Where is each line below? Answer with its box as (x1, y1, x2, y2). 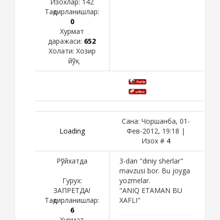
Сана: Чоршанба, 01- (122, 116, 190, 126)
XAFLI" (119, 195, 140, 205)
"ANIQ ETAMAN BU (119, 185, 182, 195)
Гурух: (62, 175, 82, 185)
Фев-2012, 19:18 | (127, 126, 185, 136)
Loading (59, 126, 85, 136)
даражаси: (48, 36, 84, 46)
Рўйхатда (56, 156, 87, 165)
